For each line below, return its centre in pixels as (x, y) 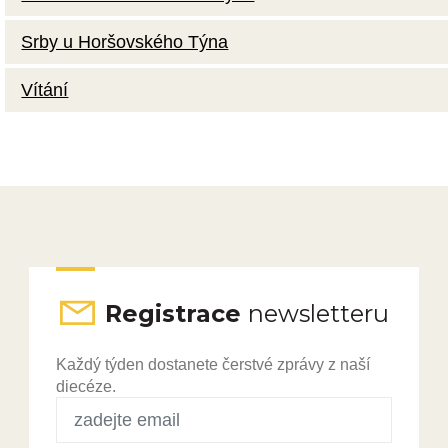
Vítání (45, 89)
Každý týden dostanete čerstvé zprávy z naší (212, 364)
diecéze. (85, 386)
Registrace (176, 313)
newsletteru (318, 313)
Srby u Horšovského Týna (125, 41)
